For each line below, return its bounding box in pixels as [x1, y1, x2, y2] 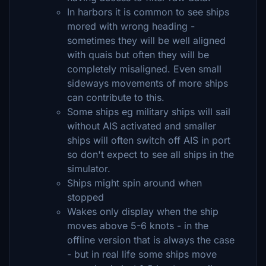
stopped [67, 191, 104, 203]
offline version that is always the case [67, 234, 235, 246]
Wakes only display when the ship [67, 205, 218, 217]
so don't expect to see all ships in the [67, 148, 234, 160]
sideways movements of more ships [67, 77, 228, 89]
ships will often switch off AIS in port [67, 134, 230, 146]
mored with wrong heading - [67, 20, 195, 32]
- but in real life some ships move [67, 248, 217, 260]
